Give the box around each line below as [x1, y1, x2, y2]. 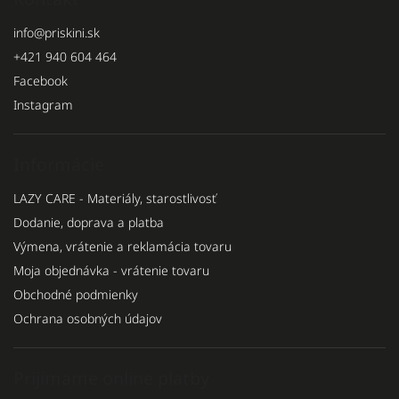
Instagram [13, 95, 73, 113]
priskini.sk [45, 23, 100, 41]
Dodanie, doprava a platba [13, 213, 164, 231]
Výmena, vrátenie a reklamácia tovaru [13, 237, 232, 255]
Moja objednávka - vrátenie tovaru [13, 261, 209, 279]
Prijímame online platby [13, 365, 209, 390]
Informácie [13, 151, 104, 176]
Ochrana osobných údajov [13, 309, 162, 327]
